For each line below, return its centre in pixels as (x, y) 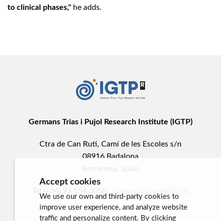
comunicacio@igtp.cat (151, 191)
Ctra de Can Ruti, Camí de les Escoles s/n (110, 144)
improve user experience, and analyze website (113, 208)
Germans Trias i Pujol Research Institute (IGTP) (110, 122)
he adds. (87, 7)
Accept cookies (70, 182)
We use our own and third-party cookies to (109, 197)
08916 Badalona (110, 156)
